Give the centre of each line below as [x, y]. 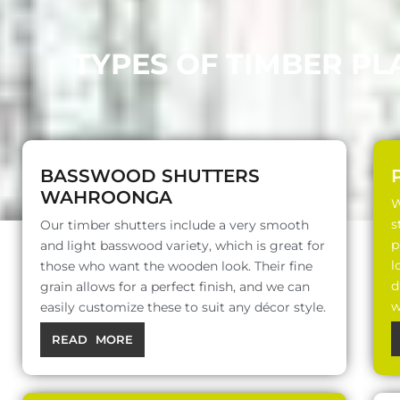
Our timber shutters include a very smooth [175, 225]
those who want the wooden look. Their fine [176, 267]
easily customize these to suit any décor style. [183, 308]
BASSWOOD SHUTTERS [150, 176]
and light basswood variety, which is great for [183, 246]
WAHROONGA [106, 198]
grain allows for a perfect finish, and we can [175, 287]
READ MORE [92, 340]
